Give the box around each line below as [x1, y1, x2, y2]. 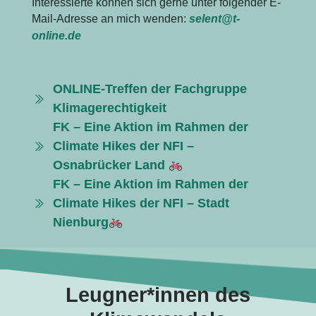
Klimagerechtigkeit [52, 100, 166, 115]
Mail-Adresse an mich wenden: [31, 12, 189, 25]
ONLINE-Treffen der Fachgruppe [52, 81, 247, 96]
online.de [31, 29, 81, 42]
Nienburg [52, 214, 109, 229]
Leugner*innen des [66, 284, 250, 307]
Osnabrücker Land [52, 157, 169, 172]
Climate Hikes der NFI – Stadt [52, 195, 229, 210]
